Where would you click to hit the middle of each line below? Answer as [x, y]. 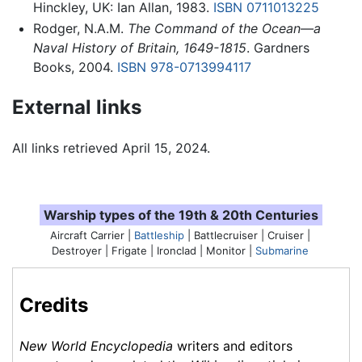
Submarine [282, 250]
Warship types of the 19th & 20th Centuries [181, 215]
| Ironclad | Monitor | [201, 250]
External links [77, 107]
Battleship [159, 235]
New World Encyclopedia [96, 345]
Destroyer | [82, 250]
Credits [54, 305]
